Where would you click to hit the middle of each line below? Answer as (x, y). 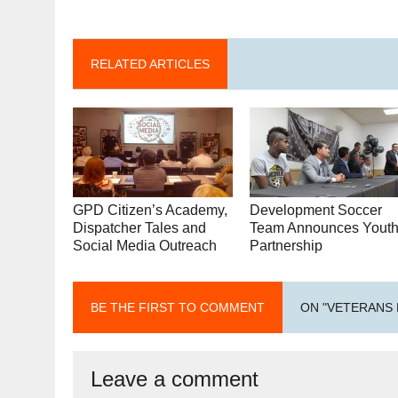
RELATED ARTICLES (150, 64)
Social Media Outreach (145, 245)
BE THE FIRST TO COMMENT (178, 307)
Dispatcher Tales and (139, 227)
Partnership (287, 245)
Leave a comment (175, 378)
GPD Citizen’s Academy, (150, 210)
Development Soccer (316, 210)
